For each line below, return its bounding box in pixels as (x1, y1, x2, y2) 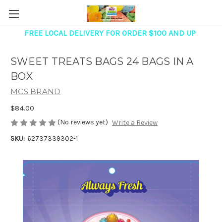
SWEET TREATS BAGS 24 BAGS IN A (10, 55, 194, 68)
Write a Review (111, 118, 158, 127)
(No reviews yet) (57, 117, 108, 126)
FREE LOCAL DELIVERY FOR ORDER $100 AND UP (24, 28, 196, 38)
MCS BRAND (10, 87, 61, 96)
